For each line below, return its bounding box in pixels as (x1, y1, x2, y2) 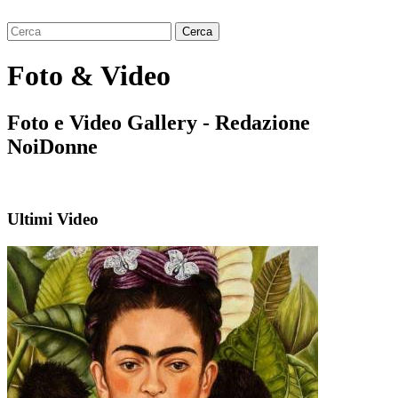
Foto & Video (7, 59, 171, 92)
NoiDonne (7, 135, 98, 159)
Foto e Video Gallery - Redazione (7, 111, 310, 135)
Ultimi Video (7, 210, 99, 229)
